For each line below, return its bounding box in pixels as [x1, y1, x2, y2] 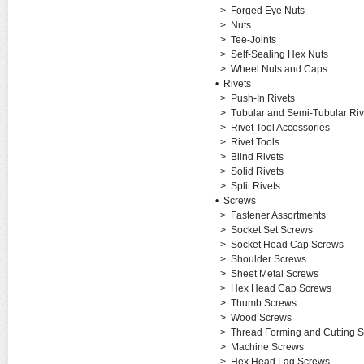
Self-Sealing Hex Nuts [230, 49, 328, 60]
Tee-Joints [230, 34, 276, 45]
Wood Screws [230, 312, 292, 323]
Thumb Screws [230, 297, 297, 309]
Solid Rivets [230, 166, 284, 177]
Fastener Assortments [230, 210, 326, 221]
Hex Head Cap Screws [230, 283, 331, 294]
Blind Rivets [230, 151, 284, 162]
